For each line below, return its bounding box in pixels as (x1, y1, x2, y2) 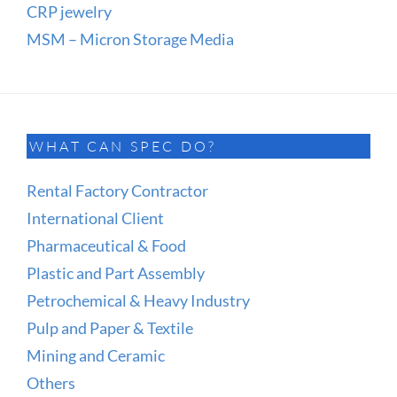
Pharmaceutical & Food (27, 235, 186, 255)
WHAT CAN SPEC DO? (29, 136, 217, 155)
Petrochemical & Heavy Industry (27, 290, 250, 310)
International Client (27, 207, 164, 228)
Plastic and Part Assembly (27, 262, 205, 283)
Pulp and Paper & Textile (27, 317, 193, 338)
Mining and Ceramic (27, 345, 165, 365)
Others (27, 372, 75, 393)
